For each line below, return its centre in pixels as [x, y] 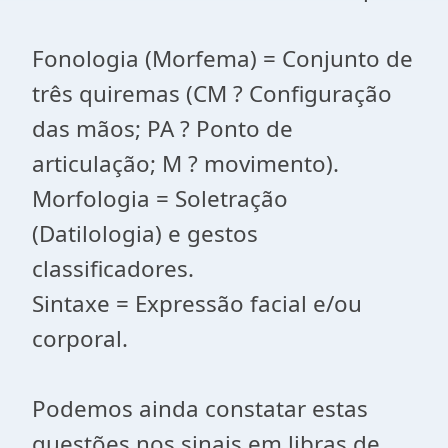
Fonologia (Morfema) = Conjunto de [222, 58]
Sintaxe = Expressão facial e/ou [197, 303]
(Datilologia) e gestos [145, 233]
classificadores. [113, 268]
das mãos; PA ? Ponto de [162, 128]
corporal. [80, 338]
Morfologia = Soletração [160, 198]
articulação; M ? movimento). [185, 163]
